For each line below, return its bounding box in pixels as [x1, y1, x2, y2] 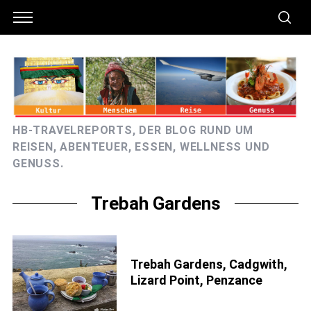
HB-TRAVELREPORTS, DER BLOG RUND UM [12, 123, 254, 137]
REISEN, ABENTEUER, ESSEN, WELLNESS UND [12, 140, 270, 153]
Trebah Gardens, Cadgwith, [130, 257, 287, 272]
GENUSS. [12, 156, 64, 170]
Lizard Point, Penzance [130, 273, 262, 288]
